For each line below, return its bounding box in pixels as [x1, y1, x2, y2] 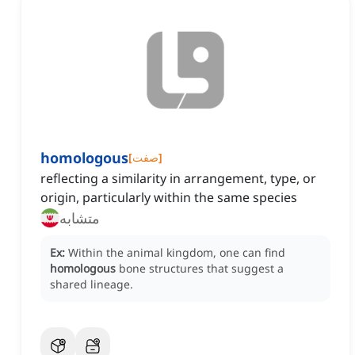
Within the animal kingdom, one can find [68, 245, 285, 261]
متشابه [59, 208, 100, 228]
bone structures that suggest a [119, 261, 284, 277]
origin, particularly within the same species [40, 189, 297, 207]
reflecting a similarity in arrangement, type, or [40, 170, 316, 188]
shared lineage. [50, 277, 133, 292]
